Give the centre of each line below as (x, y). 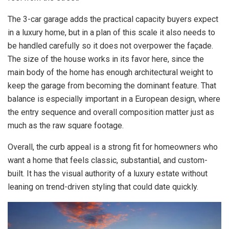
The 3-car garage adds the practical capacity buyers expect (113, 19)
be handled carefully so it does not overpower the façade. (110, 45)
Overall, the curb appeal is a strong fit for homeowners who (113, 147)
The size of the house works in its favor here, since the (106, 59)
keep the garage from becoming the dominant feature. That (112, 85)
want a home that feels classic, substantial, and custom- (108, 160)
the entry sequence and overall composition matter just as (111, 112)
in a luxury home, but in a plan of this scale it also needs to (111, 32)
